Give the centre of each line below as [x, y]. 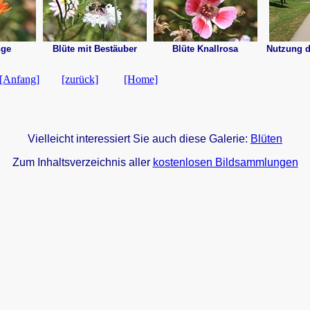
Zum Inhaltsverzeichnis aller [82, 162]
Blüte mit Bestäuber [94, 49]
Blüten [266, 139]
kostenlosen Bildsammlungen [225, 162]
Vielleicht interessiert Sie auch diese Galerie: [139, 139]
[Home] [141, 79]
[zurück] [80, 79]
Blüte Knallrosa [205, 49]
